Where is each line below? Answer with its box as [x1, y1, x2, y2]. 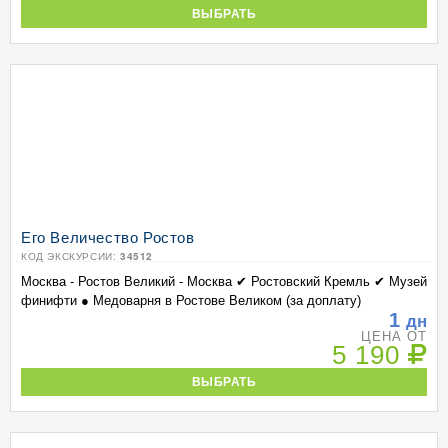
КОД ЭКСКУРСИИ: [21, 249, 120, 263]
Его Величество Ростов [21, 226, 195, 247]
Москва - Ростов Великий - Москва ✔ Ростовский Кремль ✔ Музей [21, 274, 427, 289]
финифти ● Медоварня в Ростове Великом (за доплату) [21, 293, 361, 308]
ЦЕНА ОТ [360, 329, 427, 344]
